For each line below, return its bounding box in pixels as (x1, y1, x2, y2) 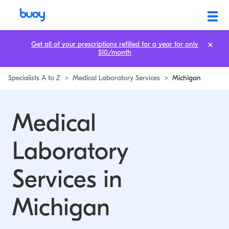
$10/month (98, 48, 131, 57)
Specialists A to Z (8, 74, 60, 82)
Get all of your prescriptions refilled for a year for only (31, 40, 198, 49)
